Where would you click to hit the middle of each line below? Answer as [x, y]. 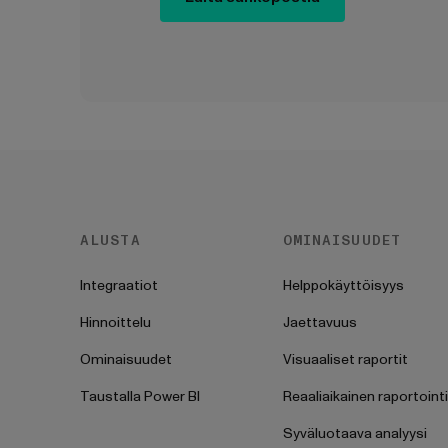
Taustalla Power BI [140, 396]
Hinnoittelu [115, 322]
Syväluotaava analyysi [354, 433]
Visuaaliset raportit [345, 359]
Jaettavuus [319, 322]
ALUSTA [110, 240]
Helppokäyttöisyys [343, 285]
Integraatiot [119, 285]
